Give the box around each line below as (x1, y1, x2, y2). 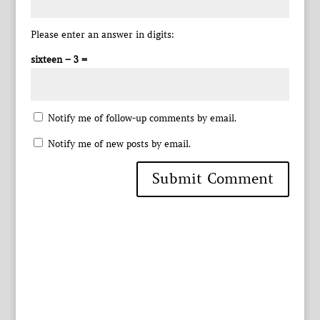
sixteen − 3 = (30, 53, 87, 66)
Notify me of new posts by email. (47, 137, 191, 150)
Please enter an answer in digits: (30, 28, 174, 41)
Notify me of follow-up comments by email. (47, 111, 236, 124)
